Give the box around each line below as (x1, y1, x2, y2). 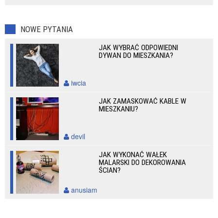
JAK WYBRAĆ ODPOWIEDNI (99, 43, 179, 52)
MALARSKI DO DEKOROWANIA (99, 158, 186, 167)
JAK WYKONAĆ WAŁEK (99, 150, 167, 159)
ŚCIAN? (99, 166, 121, 175)
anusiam (69, 185, 97, 195)
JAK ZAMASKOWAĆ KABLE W (99, 97, 187, 106)
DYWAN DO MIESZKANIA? (99, 51, 174, 60)
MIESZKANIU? (99, 105, 139, 113)
